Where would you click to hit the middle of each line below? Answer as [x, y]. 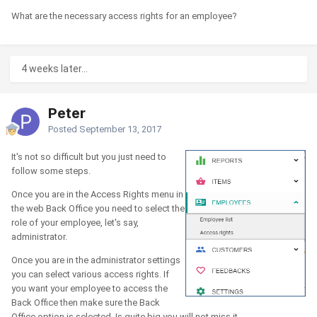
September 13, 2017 [120, 129]
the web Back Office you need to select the [98, 208]
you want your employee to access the [90, 288]
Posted [64, 129]
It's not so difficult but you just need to [89, 156]
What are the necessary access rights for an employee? [124, 16]
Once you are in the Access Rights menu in [97, 194]
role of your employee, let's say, [75, 222]
